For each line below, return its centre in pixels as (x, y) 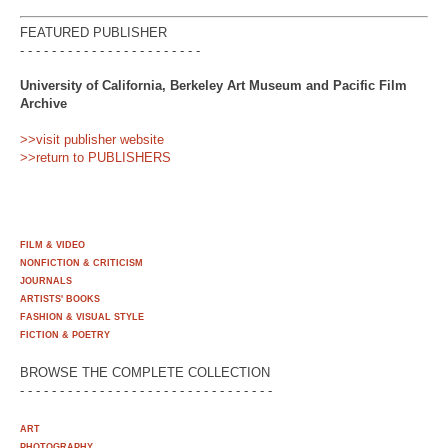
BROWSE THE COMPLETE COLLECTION (145, 373)
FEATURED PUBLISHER (93, 32)
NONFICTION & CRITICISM (81, 262)
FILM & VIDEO (52, 244)
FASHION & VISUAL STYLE (82, 316)
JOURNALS (46, 280)
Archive (43, 104)
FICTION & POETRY (65, 334)
